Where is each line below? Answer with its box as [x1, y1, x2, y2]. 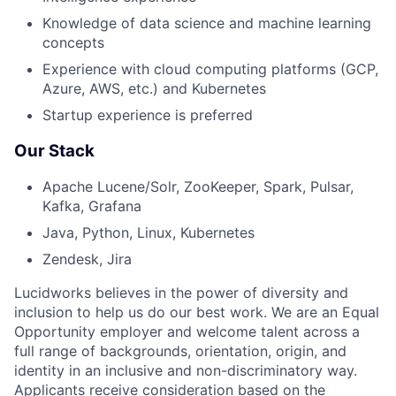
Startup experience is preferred [42, 105, 253, 124]
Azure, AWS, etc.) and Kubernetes [42, 79, 266, 97]
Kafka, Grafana [42, 197, 141, 216]
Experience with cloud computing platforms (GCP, [42, 59, 378, 78]
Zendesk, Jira [42, 250, 132, 269]
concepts [42, 33, 104, 51]
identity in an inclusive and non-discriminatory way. [14, 362, 357, 380]
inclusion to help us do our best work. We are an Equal [14, 303, 379, 322]
